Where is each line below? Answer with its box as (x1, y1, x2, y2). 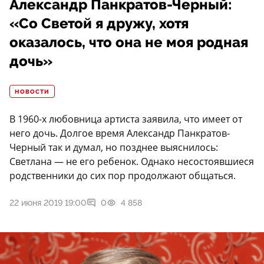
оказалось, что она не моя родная (9, 34, 248, 51)
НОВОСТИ (15, 88, 49, 96)
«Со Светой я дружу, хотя (9, 15, 189, 32)
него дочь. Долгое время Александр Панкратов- (9, 127, 230, 140)
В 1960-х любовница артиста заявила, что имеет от (9, 113, 242, 126)
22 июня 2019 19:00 (9, 198, 87, 208)
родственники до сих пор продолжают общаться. (9, 169, 236, 183)
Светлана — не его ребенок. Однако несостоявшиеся (9, 155, 254, 169)
